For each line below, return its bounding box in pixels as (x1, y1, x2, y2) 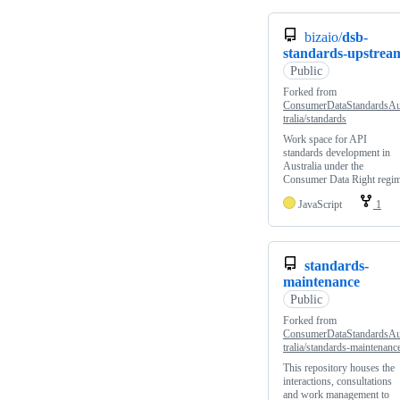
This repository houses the (283, 362, 395, 375)
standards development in (283, 146, 390, 160)
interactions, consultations (283, 375, 392, 388)
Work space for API (283, 133, 367, 146)
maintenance (283, 274, 360, 290)
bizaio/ (304, 29, 342, 46)
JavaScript (298, 198, 342, 212)
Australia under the (283, 160, 363, 173)
